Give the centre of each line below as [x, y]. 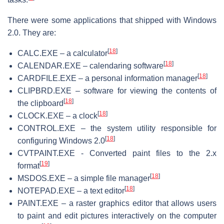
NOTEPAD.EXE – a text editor [71, 190]
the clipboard [40, 103]
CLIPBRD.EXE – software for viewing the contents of [117, 90]
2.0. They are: [32, 32]
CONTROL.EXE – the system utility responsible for [117, 128]
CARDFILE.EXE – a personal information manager [107, 78]
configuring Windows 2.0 [61, 140]
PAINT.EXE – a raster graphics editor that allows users [117, 203]
